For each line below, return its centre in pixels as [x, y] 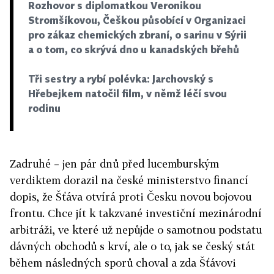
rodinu [44, 108]
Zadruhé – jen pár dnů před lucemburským [114, 163]
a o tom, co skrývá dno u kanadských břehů [134, 49]
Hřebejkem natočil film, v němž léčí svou [128, 93]
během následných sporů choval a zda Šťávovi [123, 262]
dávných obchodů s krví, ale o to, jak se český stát [132, 246]
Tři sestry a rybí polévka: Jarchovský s [121, 79]
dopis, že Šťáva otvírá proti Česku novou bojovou [131, 196]
